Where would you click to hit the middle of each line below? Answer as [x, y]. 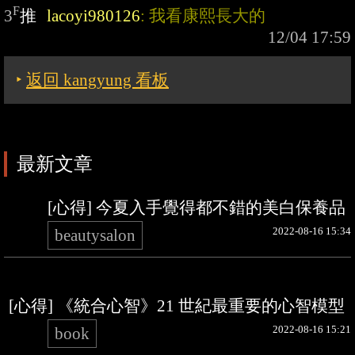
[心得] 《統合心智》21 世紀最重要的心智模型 [177, 306]
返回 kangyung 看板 [97, 80]
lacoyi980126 [94, 16]
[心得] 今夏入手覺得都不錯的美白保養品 [197, 208]
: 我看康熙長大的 [203, 16]
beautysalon [95, 235]
